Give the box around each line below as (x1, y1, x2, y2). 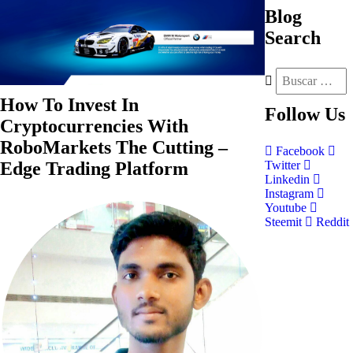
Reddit (313, 215, 349, 229)
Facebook (273, 144, 328, 158)
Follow (265, 104, 320, 124)
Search (265, 28, 321, 48)
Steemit (265, 215, 305, 229)
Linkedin (265, 173, 313, 186)
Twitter (265, 158, 303, 172)
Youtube (265, 201, 310, 214)
